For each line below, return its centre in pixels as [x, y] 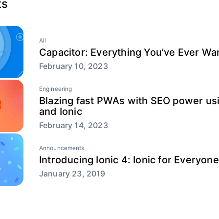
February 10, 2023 [74, 66]
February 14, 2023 [74, 125]
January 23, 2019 [72, 173]
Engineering [56, 88]
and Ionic [61, 111]
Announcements [62, 148]
